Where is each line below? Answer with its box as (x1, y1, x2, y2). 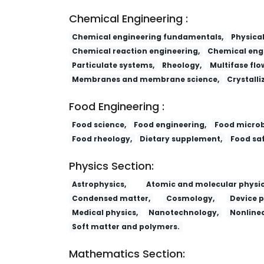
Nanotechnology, (148, 207, 219, 218)
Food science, (71, 120, 126, 130)
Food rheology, (71, 134, 132, 144)
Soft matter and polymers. (71, 222, 180, 232)
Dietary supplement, (140, 134, 223, 144)
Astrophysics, (71, 179, 126, 190)
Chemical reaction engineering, (71, 46, 200, 57)
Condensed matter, (71, 193, 150, 204)
